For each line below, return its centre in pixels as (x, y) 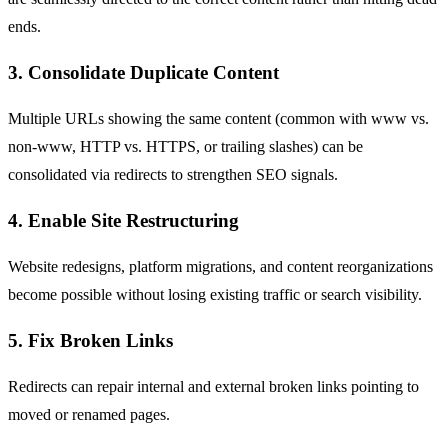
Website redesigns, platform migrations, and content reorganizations (220, 267)
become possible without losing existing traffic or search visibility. (215, 295)
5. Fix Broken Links (90, 341)
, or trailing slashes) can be (279, 147)
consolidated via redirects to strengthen (132, 175)
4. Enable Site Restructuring (123, 221)
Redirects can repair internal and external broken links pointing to (213, 387)
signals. (312, 175)
